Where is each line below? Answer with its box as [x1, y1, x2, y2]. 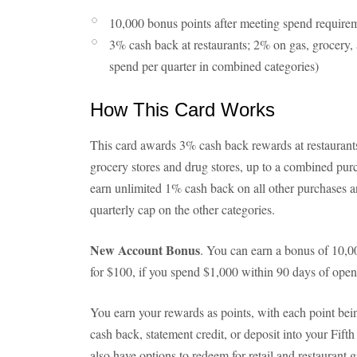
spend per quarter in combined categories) [109, 57, 319, 74]
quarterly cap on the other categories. [90, 201, 275, 218]
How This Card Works [90, 99, 275, 120]
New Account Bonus [90, 241, 200, 259]
